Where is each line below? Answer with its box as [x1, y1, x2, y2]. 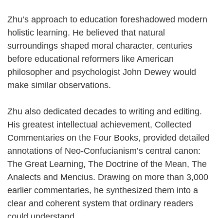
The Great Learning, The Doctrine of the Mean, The [7, 159, 207, 169]
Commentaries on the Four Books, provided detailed [7, 132, 210, 143]
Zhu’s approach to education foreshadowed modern [7, 14, 207, 24]
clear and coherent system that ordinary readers [7, 198, 193, 208]
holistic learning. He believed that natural [7, 27, 165, 37]
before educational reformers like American [7, 54, 174, 64]
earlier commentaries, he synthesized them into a [7, 185, 198, 195]
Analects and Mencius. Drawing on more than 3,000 [7, 172, 208, 182]
